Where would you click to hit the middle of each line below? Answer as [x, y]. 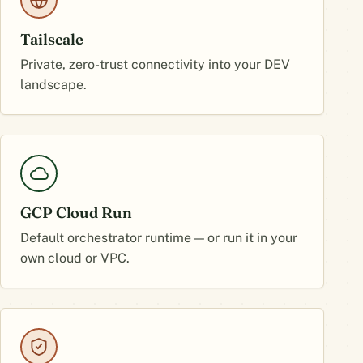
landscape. [53, 85]
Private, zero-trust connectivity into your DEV [155, 64]
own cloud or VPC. [75, 258]
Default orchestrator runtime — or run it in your [159, 238]
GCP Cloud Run [76, 213]
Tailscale [52, 39]
